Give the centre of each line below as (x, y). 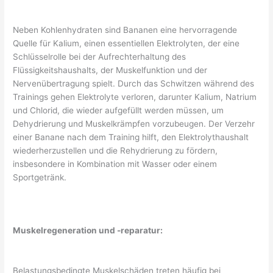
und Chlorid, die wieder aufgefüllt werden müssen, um (119, 110)
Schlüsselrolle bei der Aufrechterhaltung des (100, 56)
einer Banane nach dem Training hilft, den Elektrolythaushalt (131, 137)
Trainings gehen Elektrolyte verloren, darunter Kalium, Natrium (135, 97)
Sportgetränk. (40, 177)
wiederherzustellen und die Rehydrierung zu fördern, (115, 150)
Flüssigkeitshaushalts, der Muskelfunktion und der (110, 70)
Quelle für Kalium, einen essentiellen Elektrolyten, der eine (126, 43)
